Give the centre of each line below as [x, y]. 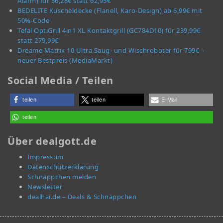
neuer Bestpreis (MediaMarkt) [65, 60]
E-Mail [169, 100]
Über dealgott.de [52, 141]
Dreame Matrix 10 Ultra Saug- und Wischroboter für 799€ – [111, 51]
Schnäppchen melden [62, 177]
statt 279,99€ [38, 41]
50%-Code [33, 21]
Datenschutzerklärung [63, 167]
